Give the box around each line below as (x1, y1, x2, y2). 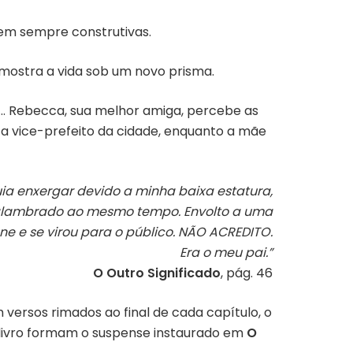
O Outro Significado (93, 264, 221, 282)
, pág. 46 (221, 264, 273, 282)
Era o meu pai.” (180, 243, 273, 262)
